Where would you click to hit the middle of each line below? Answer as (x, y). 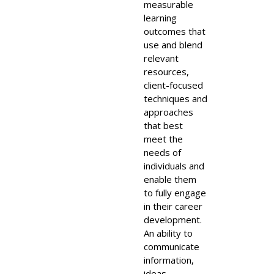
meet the (163, 139)
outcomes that (175, 31)
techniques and (176, 98)
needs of (162, 152)
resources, (166, 72)
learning (160, 18)
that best (163, 125)
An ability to (168, 233)
